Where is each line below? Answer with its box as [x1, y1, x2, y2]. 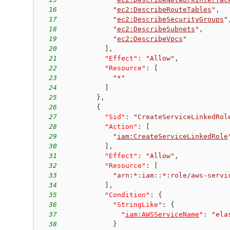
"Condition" [104, 190, 150, 199]
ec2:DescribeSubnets [117, 25, 195, 33]
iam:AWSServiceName [125, 210, 199, 218]
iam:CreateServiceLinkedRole [117, 132, 228, 140]
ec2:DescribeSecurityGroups [117, 15, 224, 23]
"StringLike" [112, 200, 162, 208]
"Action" [104, 122, 138, 130]
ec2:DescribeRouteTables [117, 5, 212, 13]
